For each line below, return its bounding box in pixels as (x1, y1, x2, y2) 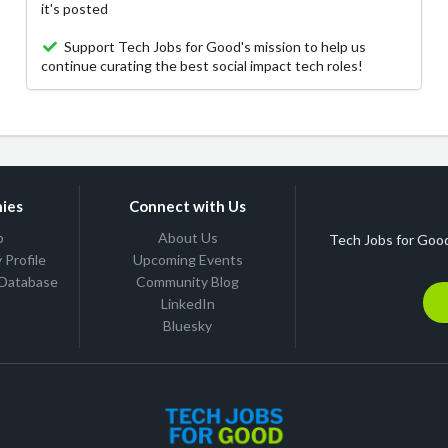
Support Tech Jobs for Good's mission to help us (61, 38, 367, 56)
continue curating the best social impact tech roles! (41, 57, 364, 75)
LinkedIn (160, 295, 215, 313)
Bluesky (163, 317, 213, 335)
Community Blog (136, 273, 240, 291)
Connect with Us (129, 197, 247, 216)
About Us (157, 229, 218, 247)
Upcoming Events (132, 251, 243, 269)
